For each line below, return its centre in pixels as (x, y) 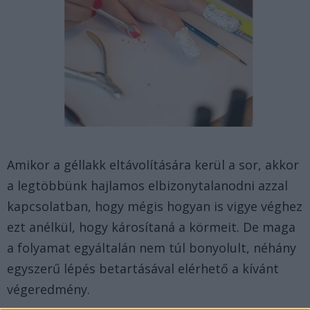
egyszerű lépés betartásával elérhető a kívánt (143, 269)
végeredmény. (48, 290)
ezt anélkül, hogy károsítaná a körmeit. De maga (151, 227)
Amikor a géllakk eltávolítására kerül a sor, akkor (153, 165)
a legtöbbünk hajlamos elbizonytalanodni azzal (147, 186)
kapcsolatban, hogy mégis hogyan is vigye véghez (155, 207)
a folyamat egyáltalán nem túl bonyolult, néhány (152, 248)
